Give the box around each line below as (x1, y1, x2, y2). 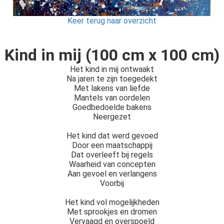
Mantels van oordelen (74, 92, 150, 102)
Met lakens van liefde (74, 83, 150, 93)
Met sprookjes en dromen (67, 206, 157, 216)
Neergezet (93, 111, 131, 121)
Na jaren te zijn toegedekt (66, 73, 157, 83)
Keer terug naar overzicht (67, 15, 156, 25)
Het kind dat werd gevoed (66, 130, 158, 140)
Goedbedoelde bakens (72, 102, 151, 112)
